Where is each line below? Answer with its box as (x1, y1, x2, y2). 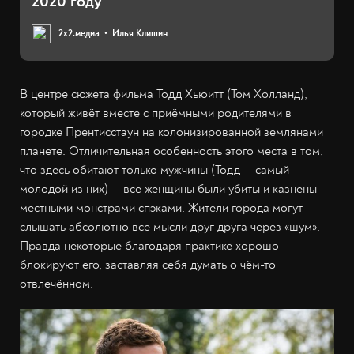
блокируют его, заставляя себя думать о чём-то (20, 257, 276, 273)
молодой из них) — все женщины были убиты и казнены (20, 181, 317, 198)
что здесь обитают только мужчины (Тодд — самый (20, 162, 289, 179)
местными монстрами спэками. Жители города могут (20, 200, 303, 217)
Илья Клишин (112, 28, 168, 40)
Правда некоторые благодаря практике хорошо (20, 238, 279, 254)
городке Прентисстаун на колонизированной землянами (20, 124, 323, 141)
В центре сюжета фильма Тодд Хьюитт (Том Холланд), (20, 86, 307, 103)
